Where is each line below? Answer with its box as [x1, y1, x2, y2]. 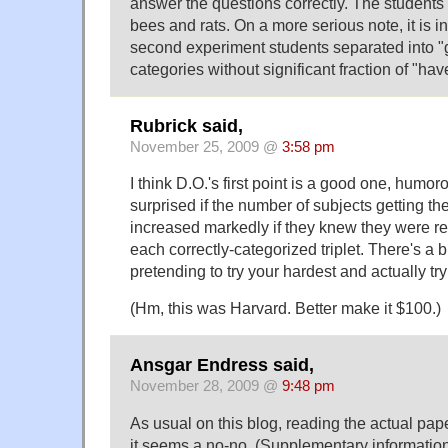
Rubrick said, [130, 115, 243, 136]
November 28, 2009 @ [130, 377, 282, 394]
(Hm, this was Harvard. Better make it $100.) [130, 299, 441, 318]
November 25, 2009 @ [130, 138, 282, 155]
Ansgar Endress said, [130, 354, 314, 375]
